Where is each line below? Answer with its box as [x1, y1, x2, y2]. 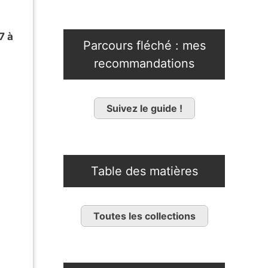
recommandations [94, 56, 194, 71]
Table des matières [90, 164, 198, 179]
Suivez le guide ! [106, 102, 182, 115]
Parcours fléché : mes [83, 38, 206, 53]
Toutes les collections [93, 210, 196, 223]
